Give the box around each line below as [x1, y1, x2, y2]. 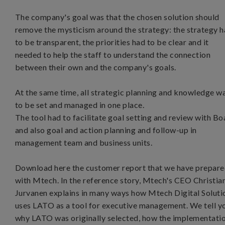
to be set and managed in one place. [15, 100, 146, 109]
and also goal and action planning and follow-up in [15, 125, 197, 135]
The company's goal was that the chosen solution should [15, 12, 219, 22]
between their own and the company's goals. [15, 62, 176, 72]
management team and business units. [15, 138, 154, 147]
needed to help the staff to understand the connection [15, 50, 211, 59]
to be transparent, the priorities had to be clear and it [15, 37, 209, 47]
